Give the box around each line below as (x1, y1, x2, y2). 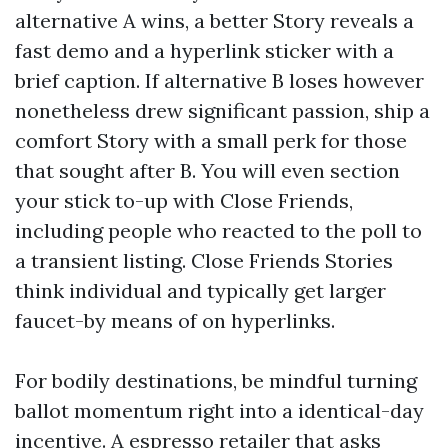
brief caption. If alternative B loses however (15, 67, 424, 93)
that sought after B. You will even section (15, 157, 400, 183)
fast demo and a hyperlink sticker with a (15, 37, 394, 63)
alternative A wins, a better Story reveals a (15, 7, 414, 33)
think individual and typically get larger (15, 277, 386, 303)
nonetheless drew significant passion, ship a (15, 97, 430, 123)
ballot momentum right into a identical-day (15, 397, 424, 423)
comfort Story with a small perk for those (15, 127, 407, 153)
